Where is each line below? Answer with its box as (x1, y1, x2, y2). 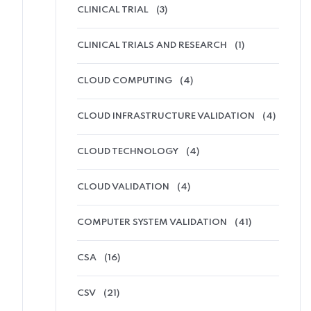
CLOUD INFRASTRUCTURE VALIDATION (77, 111, 255, 121)
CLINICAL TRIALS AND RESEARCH (77, 40, 227, 50)
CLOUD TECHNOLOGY (77, 146, 178, 156)
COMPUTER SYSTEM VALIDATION (77, 217, 227, 227)
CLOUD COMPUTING (77, 76, 172, 85)
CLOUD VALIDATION (77, 182, 169, 192)
